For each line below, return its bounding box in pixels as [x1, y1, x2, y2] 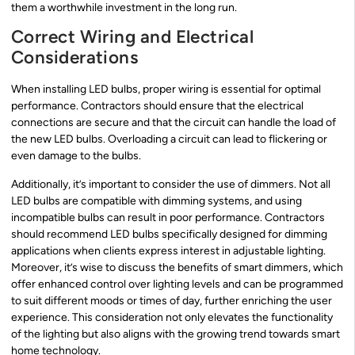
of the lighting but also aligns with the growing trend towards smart [11, 326, 340, 341]
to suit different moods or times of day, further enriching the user [11, 293, 332, 307]
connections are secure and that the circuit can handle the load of [11, 116, 336, 130]
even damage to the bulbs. [11, 149, 141, 163]
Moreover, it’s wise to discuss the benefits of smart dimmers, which [11, 260, 343, 274]
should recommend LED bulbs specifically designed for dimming [11, 227, 327, 241]
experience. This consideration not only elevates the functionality [11, 310, 333, 324]
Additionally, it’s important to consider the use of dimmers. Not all [11, 177, 330, 191]
